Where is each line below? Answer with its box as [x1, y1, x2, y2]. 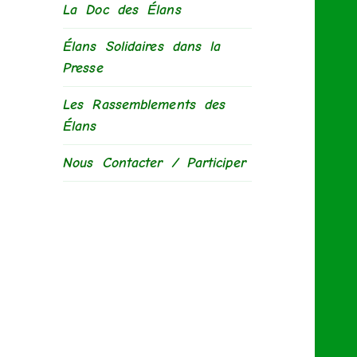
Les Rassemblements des [63, 96, 226, 114]
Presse [63, 60, 104, 77]
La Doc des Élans [63, 2, 182, 19]
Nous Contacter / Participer [63, 155, 246, 172]
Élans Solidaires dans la [63, 38, 222, 56]
